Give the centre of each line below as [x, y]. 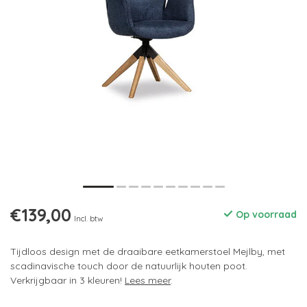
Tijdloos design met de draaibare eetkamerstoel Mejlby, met [148, 252]
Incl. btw [88, 219]
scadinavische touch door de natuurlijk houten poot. [129, 266]
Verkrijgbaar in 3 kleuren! [67, 281]
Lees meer [148, 281]
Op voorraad [265, 215]
